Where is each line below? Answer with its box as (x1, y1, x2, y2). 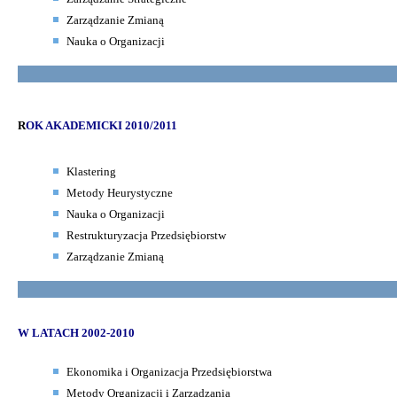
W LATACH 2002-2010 (18, 325, 135, 339)
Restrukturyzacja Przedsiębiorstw (66, 228, 226, 242)
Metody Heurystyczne (66, 185, 173, 199)
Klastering (66, 164, 116, 178)
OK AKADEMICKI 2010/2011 (26, 118, 177, 132)
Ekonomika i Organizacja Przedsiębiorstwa (66, 364, 272, 378)
